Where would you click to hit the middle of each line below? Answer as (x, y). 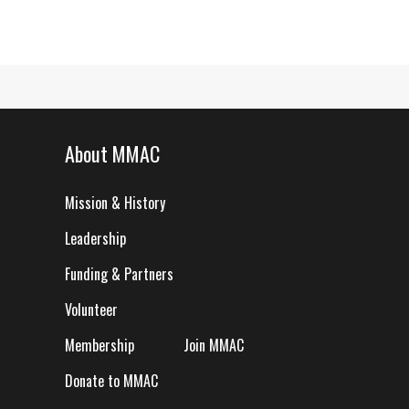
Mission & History (115, 203)
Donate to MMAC (111, 381)
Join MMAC (213, 345)
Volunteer (91, 309)
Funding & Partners (119, 274)
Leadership (95, 238)
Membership (100, 345)
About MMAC (112, 153)
